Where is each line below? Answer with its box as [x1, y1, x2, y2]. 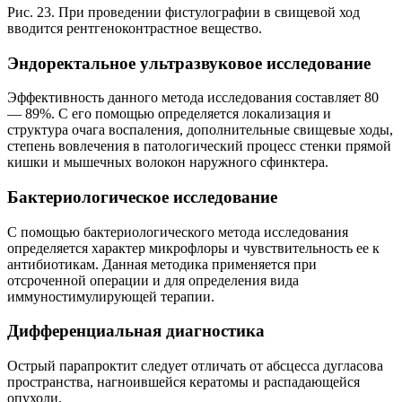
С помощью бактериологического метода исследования [7, 223, 348, 240]
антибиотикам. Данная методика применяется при [7, 256, 317, 272]
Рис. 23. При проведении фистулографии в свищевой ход [7, 4, 360, 20]
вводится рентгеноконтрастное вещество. [7, 20, 262, 36]
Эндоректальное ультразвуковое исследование [7, 53, 371, 73]
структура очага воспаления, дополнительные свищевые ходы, [7, 122, 393, 138]
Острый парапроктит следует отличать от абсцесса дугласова [7, 358, 383, 374]
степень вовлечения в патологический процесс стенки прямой [7, 138, 391, 154]
